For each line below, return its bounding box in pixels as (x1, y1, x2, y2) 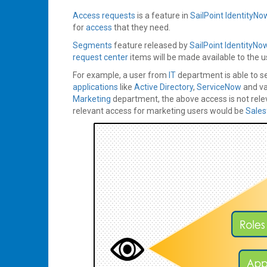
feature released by (112, 41, 190, 51)
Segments (73, 41, 112, 51)
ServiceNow (197, 82, 241, 92)
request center (73, 52, 128, 63)
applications (73, 82, 118, 92)
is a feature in (135, 11, 190, 21)
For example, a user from (73, 70, 169, 80)
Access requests (73, 11, 135, 21)
